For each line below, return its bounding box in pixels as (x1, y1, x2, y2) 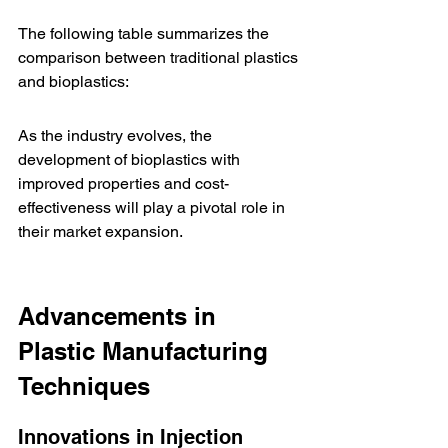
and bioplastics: (18, 72, 129, 91)
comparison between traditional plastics (18, 48, 302, 67)
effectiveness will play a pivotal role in (18, 198, 289, 217)
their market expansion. (18, 222, 183, 241)
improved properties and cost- (18, 174, 229, 193)
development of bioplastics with (18, 150, 244, 169)
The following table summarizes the (18, 24, 273, 43)
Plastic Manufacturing (18, 337, 275, 365)
